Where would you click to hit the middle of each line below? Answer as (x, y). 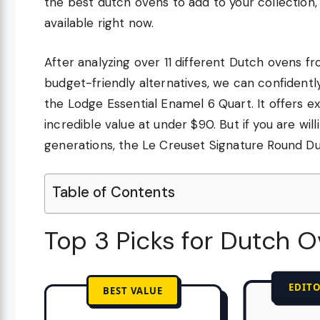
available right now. (99, 23)
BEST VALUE (133, 291)
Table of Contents (114, 192)
